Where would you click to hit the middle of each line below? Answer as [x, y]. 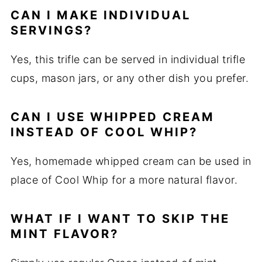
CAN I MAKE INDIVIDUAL [100, 15]
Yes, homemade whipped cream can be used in [131, 161]
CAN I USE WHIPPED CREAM [112, 117]
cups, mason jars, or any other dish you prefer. [130, 78]
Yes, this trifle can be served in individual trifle [128, 60]
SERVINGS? [51, 30]
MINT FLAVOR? [64, 234]
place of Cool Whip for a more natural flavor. [124, 180]
